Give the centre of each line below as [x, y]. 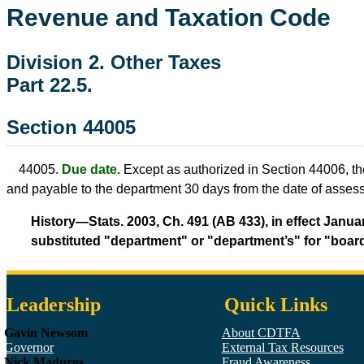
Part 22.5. [50, 84]
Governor [28, 348]
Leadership [54, 305]
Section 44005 [71, 127]
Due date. [91, 169]
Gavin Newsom [45, 333]
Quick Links [275, 305]
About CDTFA [261, 333]
